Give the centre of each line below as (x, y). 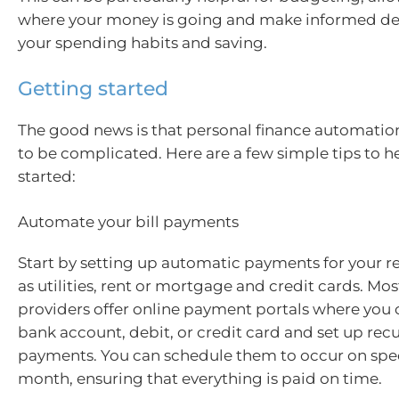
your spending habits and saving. (142, 43)
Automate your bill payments (128, 222)
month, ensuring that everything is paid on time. (200, 379)
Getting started (93, 88)
